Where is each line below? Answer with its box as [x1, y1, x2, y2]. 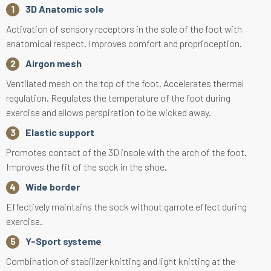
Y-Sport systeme [25, 235, 102, 247]
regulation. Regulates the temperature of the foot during [6, 91, 230, 103]
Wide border [25, 180, 80, 192]
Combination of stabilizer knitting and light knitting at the [6, 255, 235, 267]
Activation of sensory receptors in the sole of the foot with [6, 22, 242, 34]
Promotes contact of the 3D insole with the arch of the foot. [6, 146, 247, 158]
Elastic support [25, 126, 94, 138]
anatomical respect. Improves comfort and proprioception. [6, 37, 242, 49]
